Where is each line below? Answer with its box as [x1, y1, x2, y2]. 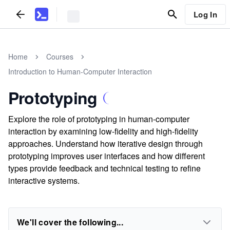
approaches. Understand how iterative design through [8, 138, 203, 149]
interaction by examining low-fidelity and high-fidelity [8, 125, 198, 137]
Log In [193, 8, 217, 20]
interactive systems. [8, 175, 80, 186]
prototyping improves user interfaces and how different [8, 150, 205, 162]
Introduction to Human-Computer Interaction [8, 66, 152, 76]
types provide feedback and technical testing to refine [8, 162, 201, 174]
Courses [46, 51, 73, 62]
